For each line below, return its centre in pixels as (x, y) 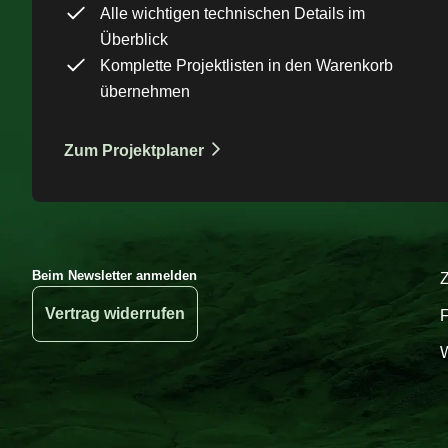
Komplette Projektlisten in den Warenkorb (246, 66)
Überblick (134, 40)
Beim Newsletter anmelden (114, 275)
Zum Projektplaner (134, 151)
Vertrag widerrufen (115, 314)
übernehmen (145, 92)
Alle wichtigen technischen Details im (232, 14)
